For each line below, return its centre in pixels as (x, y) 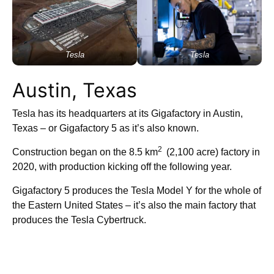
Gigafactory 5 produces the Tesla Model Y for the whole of (137, 190)
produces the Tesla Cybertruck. (79, 220)
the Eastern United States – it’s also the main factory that (134, 205)
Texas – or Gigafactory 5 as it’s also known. (107, 128)
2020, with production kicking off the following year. (123, 166)
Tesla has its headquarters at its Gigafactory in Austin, (128, 113)
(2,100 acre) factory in (212, 152)
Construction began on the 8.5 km (85, 152)
